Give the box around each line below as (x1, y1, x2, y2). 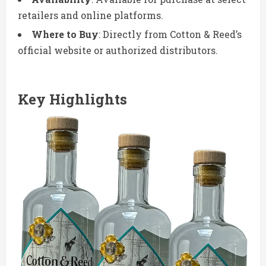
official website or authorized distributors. (18, 44, 218, 57)
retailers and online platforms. (18, 9, 163, 22)
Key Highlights (18, 90, 127, 109)
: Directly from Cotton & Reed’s (99, 28, 242, 41)
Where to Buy (31, 28, 99, 41)
